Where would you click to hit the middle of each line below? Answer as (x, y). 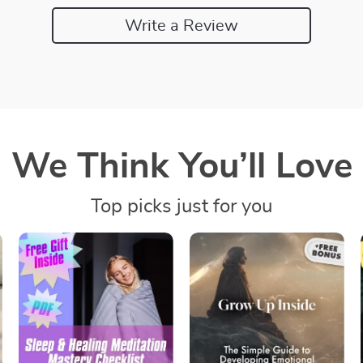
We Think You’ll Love (181, 167)
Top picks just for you (181, 207)
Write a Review (181, 26)
